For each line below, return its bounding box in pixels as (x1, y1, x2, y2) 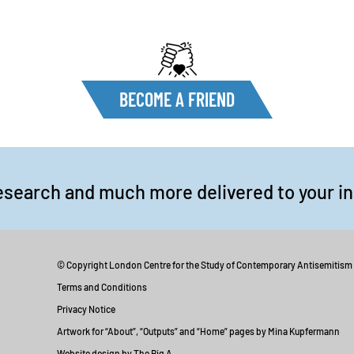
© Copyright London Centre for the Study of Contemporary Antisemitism (56, 259, 352, 270)
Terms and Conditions (56, 281, 147, 292)
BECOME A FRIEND (119, 88, 235, 111)
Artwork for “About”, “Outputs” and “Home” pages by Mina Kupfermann (56, 326, 340, 337)
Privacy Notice (56, 303, 115, 314)
